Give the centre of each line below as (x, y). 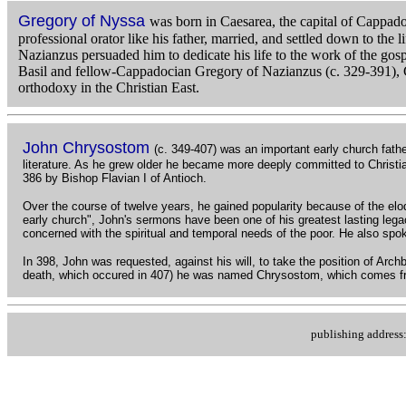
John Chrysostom (88, 147)
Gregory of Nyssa (82, 20)
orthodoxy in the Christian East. (109, 87)
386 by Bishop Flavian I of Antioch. (116, 178)
